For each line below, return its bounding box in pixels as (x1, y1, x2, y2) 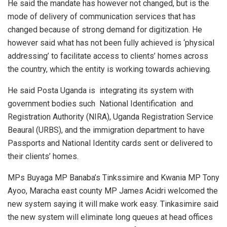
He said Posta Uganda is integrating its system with (8, 86, 194, 96)
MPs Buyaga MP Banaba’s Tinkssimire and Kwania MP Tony (8, 173, 219, 183)
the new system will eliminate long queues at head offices (8, 212, 213, 222)
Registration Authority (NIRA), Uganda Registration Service (8, 112, 213, 122)
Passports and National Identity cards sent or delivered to (8, 138, 213, 148)
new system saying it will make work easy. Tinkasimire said (8, 199, 218, 209)
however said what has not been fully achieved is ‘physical (8, 38, 214, 48)
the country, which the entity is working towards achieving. (8, 64, 211, 74)
